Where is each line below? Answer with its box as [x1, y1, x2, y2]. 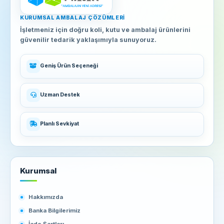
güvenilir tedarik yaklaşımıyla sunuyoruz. [20, 35, 156, 43]
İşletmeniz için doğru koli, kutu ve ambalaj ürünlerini [20, 25, 190, 33]
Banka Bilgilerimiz [28, 207, 80, 214]
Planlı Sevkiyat [40, 120, 79, 127]
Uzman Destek [40, 91, 80, 98]
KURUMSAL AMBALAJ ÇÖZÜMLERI [20, 14, 125, 21]
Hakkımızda [28, 193, 63, 200]
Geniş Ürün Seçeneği [40, 62, 98, 69]
